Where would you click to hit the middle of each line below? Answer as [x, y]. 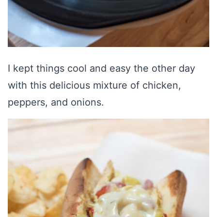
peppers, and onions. [56, 102]
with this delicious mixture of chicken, [94, 85]
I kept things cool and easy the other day [101, 68]
